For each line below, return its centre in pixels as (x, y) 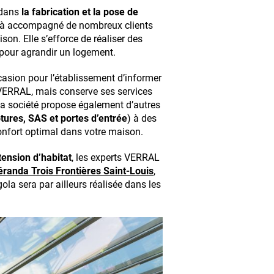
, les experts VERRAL (116, 157)
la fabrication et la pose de (80, 12)
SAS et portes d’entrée (78, 118)
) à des (142, 118)
